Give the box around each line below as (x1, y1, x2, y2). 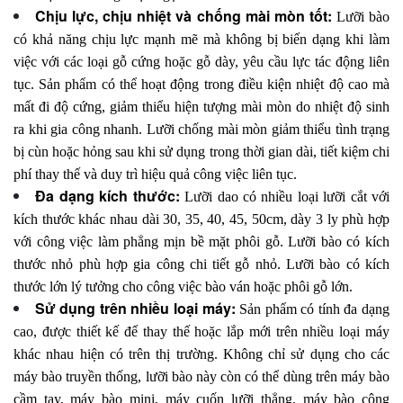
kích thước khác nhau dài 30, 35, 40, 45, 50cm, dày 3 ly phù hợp (13, 211, 390, 228)
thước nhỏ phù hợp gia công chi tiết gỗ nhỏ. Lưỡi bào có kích (13, 256, 390, 273)
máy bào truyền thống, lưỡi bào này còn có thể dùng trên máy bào (13, 369, 390, 385)
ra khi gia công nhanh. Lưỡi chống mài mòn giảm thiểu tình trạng (13, 121, 390, 138)
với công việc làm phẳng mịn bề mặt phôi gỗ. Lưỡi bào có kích (13, 234, 390, 250)
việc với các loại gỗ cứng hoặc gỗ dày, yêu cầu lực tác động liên (13, 54, 390, 70)
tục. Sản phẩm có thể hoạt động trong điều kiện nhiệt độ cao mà (13, 76, 390, 93)
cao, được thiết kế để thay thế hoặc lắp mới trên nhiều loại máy (13, 324, 390, 340)
